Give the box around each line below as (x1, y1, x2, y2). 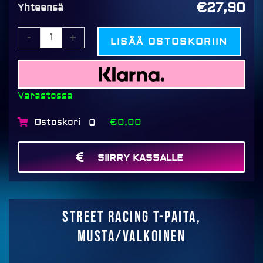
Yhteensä (18, 1, 63, 14)
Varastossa (18, 90, 73, 102)
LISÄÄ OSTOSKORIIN (110, 35, 228, 48)
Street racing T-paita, (62, 208, 201, 227)
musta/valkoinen (77, 228, 186, 246)
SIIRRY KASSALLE (97, 152, 183, 164)
